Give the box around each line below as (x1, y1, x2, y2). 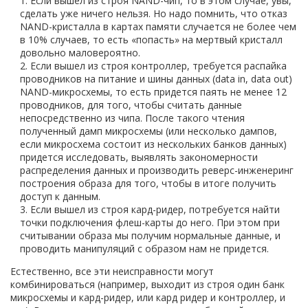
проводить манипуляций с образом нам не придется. (20, 241, 269, 255)
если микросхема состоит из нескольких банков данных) (20, 137, 287, 151)
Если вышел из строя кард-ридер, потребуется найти (30, 202, 280, 216)
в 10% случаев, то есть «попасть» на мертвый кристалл (20, 32, 283, 46)
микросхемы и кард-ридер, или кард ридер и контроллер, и (10, 290, 285, 304)
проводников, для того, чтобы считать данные (20, 98, 242, 111)
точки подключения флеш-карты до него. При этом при (20, 215, 280, 229)
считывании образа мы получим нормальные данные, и (20, 228, 280, 242)
